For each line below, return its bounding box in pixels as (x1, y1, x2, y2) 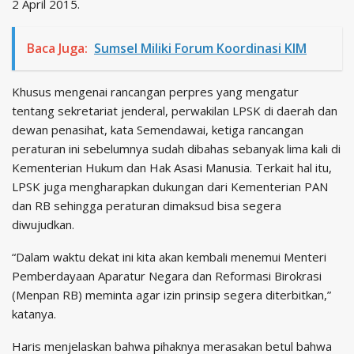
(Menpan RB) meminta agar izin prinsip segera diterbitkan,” (12, 287, 331, 303)
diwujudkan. (12, 217, 74, 233)
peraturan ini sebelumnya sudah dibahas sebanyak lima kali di (12, 141, 341, 157)
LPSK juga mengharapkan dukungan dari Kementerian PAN (12, 179, 328, 195)
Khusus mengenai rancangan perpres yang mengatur (12, 84, 299, 100)
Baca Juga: (27, 40, 88, 58)
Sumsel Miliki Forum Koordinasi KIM (94, 40, 307, 58)
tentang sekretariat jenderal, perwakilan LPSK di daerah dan (12, 103, 337, 119)
